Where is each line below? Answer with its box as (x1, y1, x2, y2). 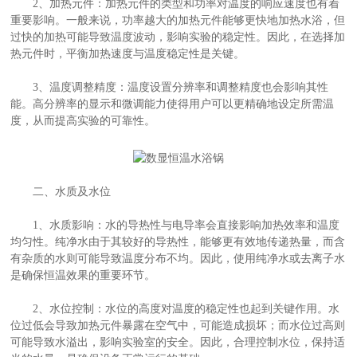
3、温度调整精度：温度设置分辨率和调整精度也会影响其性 (10, 81, 329, 93)
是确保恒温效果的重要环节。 (10, 269, 156, 281)
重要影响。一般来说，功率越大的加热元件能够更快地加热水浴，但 (10, 14, 346, 26)
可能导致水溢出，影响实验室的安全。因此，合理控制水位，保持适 (10, 335, 346, 348)
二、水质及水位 (10, 185, 112, 198)
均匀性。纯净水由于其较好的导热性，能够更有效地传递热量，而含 (10, 235, 346, 248)
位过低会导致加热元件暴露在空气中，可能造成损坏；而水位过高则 (10, 319, 346, 331)
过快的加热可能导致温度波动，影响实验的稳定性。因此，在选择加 (10, 31, 346, 43)
